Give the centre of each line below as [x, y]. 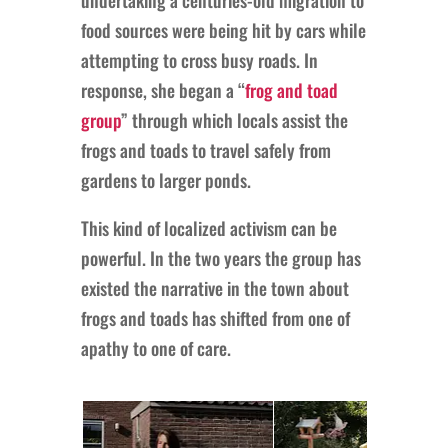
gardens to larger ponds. [165, 179]
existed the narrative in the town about [214, 287]
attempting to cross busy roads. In [199, 59]
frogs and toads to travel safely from [205, 149]
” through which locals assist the [234, 119]
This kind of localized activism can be [208, 227]
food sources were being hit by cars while [223, 29]
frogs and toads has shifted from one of [215, 317]
